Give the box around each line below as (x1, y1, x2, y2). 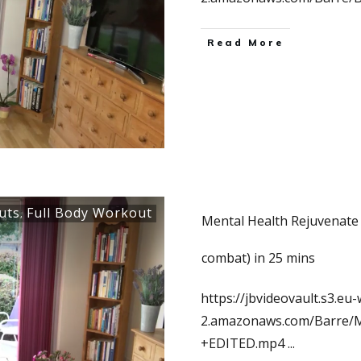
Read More (207, 35, 284, 48)
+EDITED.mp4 (201, 334, 288, 352)
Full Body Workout (27, 203, 152, 222)
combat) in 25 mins (201, 248, 315, 267)
